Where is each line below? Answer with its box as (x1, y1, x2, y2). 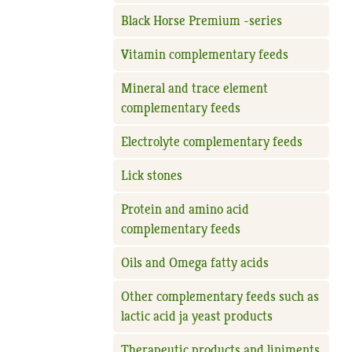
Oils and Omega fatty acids (121, 255, 269, 271)
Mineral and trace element (121, 80, 269, 97)
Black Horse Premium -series (121, 13, 283, 29)
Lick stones (121, 167, 183, 184)
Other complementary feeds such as (121, 288, 320, 305)
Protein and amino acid (121, 201, 250, 218)
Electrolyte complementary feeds (121, 134, 303, 150)
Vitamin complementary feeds (121, 46, 289, 63)
